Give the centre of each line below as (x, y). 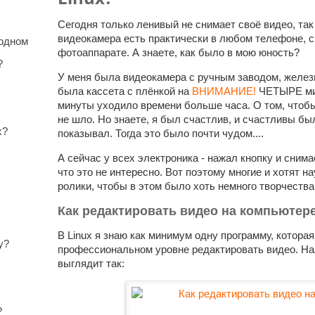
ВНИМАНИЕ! (224, 91)
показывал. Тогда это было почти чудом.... (161, 133)
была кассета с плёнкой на (125, 91)
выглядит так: (91, 263)
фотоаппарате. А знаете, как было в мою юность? (179, 52)
